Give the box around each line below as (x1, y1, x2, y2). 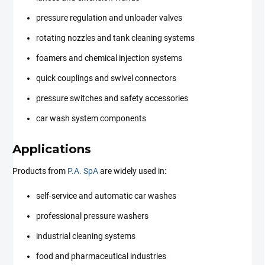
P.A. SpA (67, 166, 98, 176)
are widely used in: (98, 166, 166, 176)
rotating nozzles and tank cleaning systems (36, 33, 195, 43)
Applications (12, 141, 91, 156)
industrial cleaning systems (36, 231, 135, 241)
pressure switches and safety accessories (36, 93, 188, 103)
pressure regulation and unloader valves (36, 12, 182, 22)
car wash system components (36, 113, 146, 123)
